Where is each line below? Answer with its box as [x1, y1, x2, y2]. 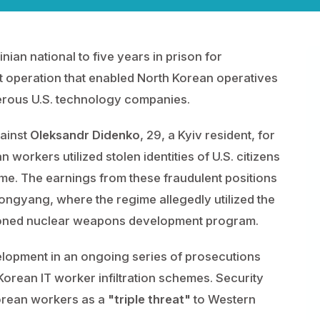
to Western [191, 292, 256, 306]
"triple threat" [108, 292, 191, 306]
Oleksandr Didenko [30, 128, 140, 142]
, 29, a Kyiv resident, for [140, 128, 275, 142]
